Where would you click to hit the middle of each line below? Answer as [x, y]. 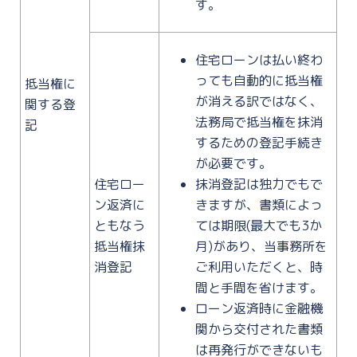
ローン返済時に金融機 [259, 308]
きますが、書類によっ [259, 204]
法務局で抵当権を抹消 [259, 122]
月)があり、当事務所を [261, 246]
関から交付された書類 [259, 329]
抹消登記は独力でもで [259, 184]
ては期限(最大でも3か [259, 225]
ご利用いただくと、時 [259, 267]
